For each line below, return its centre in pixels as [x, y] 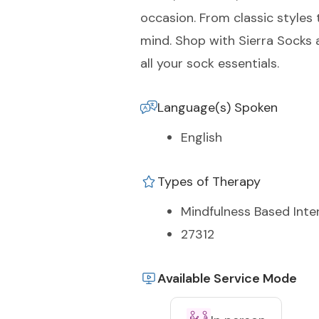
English [202, 137]
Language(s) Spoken [218, 108]
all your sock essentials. [210, 63]
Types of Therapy [209, 182]
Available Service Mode [227, 278]
